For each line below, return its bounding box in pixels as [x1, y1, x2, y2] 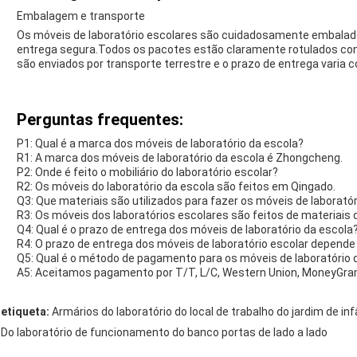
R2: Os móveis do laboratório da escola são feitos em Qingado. [17, 180, 335, 194]
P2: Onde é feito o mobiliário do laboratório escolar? [17, 166, 278, 179]
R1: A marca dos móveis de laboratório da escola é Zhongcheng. [17, 151, 343, 165]
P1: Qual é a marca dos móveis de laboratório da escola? [17, 137, 304, 151]
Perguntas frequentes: [17, 110, 183, 130]
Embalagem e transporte [17, 10, 145, 23]
